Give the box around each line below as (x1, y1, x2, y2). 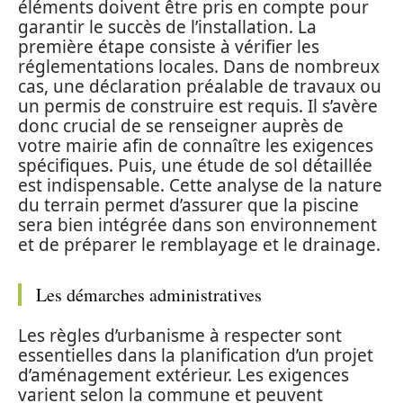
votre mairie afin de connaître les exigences (18, 133, 373, 157)
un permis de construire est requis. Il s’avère (18, 94, 378, 118)
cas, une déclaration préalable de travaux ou (18, 74, 381, 98)
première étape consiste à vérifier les (18, 34, 319, 58)
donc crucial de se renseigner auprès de (18, 113, 344, 138)
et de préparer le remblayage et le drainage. (18, 232, 381, 256)
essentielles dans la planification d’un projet (18, 344, 373, 367)
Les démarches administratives (36, 282, 262, 307)
